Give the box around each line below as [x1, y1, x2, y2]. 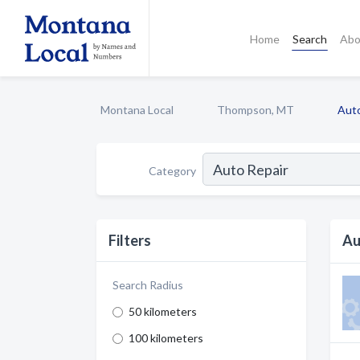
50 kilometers [129, 305, 197, 318]
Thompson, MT [217, 103, 294, 117]
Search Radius [112, 278, 183, 292]
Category [149, 163, 196, 178]
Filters [108, 231, 151, 249]
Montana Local [100, 103, 174, 117]
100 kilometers [129, 331, 203, 345]
